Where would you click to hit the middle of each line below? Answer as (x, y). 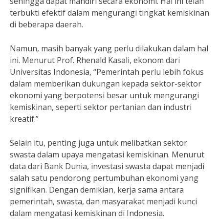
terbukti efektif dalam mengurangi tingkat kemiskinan (109, 13)
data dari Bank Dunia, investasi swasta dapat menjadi (107, 166)
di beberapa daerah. (46, 24)
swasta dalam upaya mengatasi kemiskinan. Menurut (107, 154)
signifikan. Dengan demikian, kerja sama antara (97, 190)
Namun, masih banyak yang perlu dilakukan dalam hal (109, 48)
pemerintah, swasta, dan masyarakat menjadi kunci (103, 201)
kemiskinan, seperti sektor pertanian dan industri (101, 107)
